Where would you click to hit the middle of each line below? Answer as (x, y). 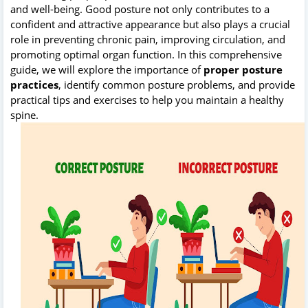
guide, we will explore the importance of (107, 69)
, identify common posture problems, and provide (177, 84)
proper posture (243, 69)
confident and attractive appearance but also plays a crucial (150, 24)
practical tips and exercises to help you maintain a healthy (147, 99)
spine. (24, 114)
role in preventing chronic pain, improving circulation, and (148, 39)
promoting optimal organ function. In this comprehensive (146, 54)
